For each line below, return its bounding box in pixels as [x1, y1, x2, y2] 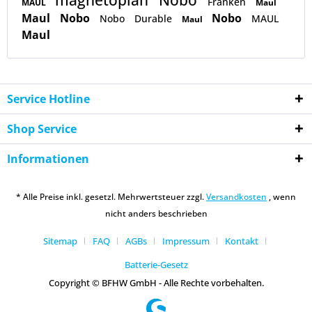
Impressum [162, 234, 210, 247]
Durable [134, 12, 175, 26]
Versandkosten [206, 190, 267, 203]
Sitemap [43, 234, 77, 247]
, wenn [267, 190, 296, 203]
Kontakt [225, 234, 258, 247]
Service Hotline [7, 91, 90, 107]
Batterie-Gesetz [124, 258, 188, 271]
